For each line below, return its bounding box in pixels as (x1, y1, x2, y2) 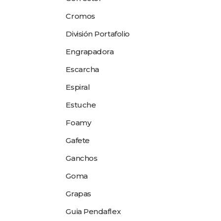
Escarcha (66, 65, 99, 74)
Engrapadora (66, 47, 114, 56)
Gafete (66, 136, 90, 145)
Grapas (66, 189, 91, 198)
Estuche (66, 100, 96, 110)
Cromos (66, 11, 95, 21)
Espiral (66, 82, 90, 92)
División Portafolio (66, 29, 130, 38)
